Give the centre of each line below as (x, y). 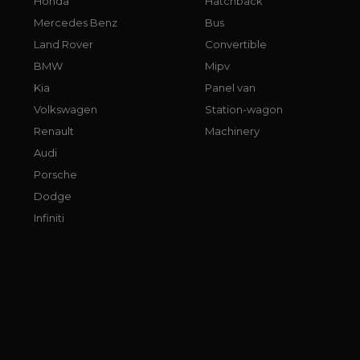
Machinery (233, 131)
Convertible (236, 44)
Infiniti (49, 217)
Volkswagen (65, 109)
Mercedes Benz (76, 22)
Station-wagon (244, 109)
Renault (54, 131)
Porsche (55, 174)
